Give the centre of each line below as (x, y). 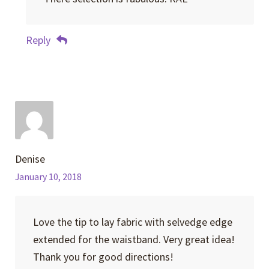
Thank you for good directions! (103, 257)
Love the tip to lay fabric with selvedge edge (132, 222)
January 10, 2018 (49, 177)
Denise (30, 159)
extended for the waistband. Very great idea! (134, 240)
